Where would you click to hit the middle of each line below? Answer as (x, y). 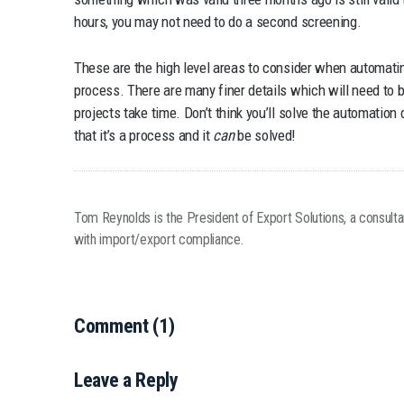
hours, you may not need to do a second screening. (218, 21)
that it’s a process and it (144, 135)
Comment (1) (124, 326)
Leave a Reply (126, 381)
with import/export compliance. (159, 239)
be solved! (265, 135)
